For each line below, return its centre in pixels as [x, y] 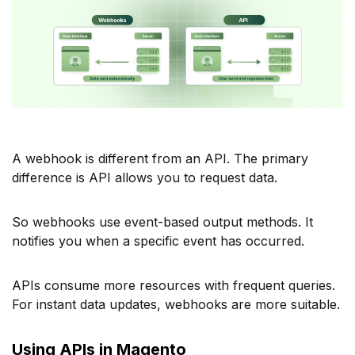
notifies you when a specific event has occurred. [158, 241]
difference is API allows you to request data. [145, 178]
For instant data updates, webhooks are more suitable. [176, 305]
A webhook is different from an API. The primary [160, 159]
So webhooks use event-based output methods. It [162, 222]
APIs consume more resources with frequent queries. [174, 286]
